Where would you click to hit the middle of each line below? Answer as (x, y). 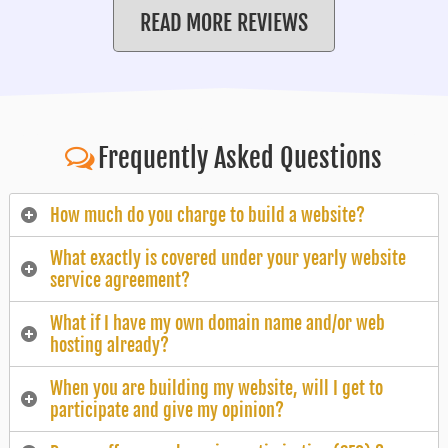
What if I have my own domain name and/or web (217, 323)
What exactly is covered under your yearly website (227, 258)
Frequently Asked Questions (240, 158)
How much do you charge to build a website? (207, 215)
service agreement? (119, 280)
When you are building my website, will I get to (216, 388)
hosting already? (109, 345)
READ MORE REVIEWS (223, 23)
